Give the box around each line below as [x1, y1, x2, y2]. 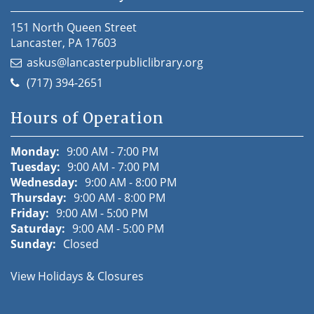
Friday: [11, 205, 49, 221]
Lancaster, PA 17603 [11, 34, 116, 50]
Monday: [11, 143, 60, 159]
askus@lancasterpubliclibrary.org [27, 55, 204, 71]
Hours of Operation [11, 109, 164, 128]
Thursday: [11, 189, 67, 205]
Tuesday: [11, 158, 60, 175]
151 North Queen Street [11, 19, 137, 35]
